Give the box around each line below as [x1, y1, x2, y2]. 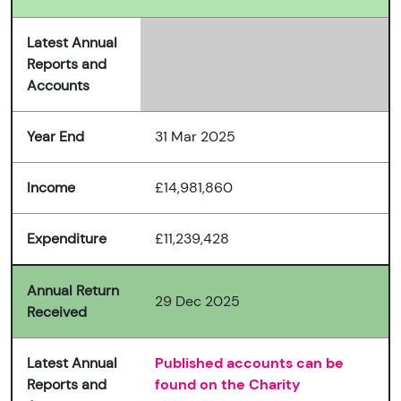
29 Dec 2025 [155, 292, 240, 311]
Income [27, 178, 75, 198]
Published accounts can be [155, 354, 344, 373]
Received [27, 303, 87, 322]
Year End [27, 127, 84, 147]
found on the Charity [155, 375, 301, 395]
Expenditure [27, 229, 107, 249]
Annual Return [27, 281, 119, 301]
